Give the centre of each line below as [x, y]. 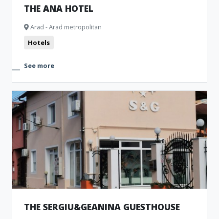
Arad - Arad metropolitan [65, 27]
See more [39, 66]
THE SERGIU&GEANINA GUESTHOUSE [102, 207]
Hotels [39, 43]
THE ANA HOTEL [59, 8]
